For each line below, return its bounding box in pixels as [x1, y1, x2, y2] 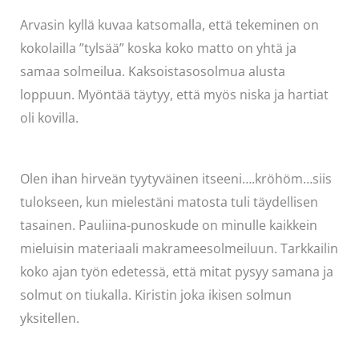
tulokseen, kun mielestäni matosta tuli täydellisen [19, 193, 318, 212]
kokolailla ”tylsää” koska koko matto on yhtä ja [19, 39, 296, 58]
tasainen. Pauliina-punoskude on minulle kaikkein [19, 216, 317, 235]
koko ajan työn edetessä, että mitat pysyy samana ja [19, 263, 333, 281]
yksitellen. [19, 309, 79, 328]
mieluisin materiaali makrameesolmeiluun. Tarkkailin [19, 240, 338, 258]
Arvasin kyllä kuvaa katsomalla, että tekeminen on [19, 16, 319, 34]
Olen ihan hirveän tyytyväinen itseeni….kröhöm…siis [19, 170, 332, 188]
